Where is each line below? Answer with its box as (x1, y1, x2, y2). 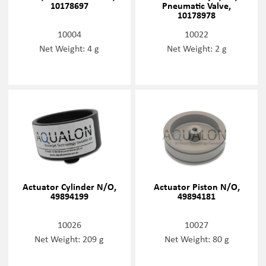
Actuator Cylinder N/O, (22, 180, 116, 194)
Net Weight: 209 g (34, 232, 104, 246)
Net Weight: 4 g (39, 41, 100, 55)
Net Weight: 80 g (164, 232, 229, 246)
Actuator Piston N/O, (153, 180, 240, 194)
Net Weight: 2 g (166, 41, 227, 55)
